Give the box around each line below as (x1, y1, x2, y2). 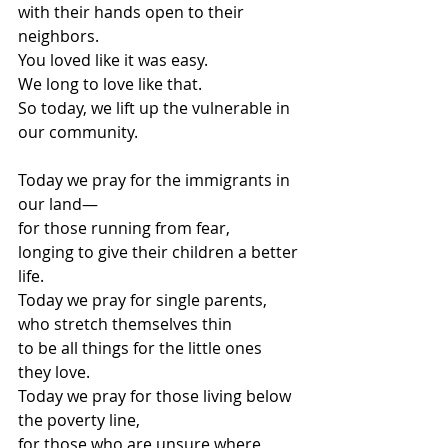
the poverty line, (18, 409, 140, 432)
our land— (18, 193, 98, 216)
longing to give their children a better (18, 241, 302, 264)
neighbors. (18, 25, 99, 48)
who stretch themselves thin (18, 313, 232, 336)
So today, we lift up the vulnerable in (18, 97, 294, 120)
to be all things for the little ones (18, 337, 266, 360)
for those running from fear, (18, 217, 230, 240)
